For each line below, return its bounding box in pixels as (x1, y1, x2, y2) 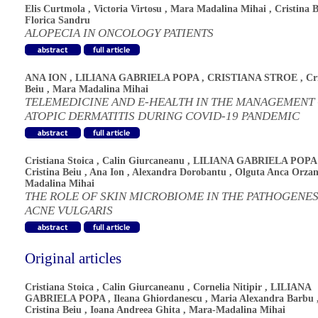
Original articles (25, 250, 121, 267)
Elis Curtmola (25, 4, 85, 14)
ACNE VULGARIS (25, 204, 113, 217)
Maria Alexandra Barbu (211, 293, 314, 304)
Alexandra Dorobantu (132, 167, 226, 177)
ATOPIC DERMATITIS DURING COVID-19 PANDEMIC (25, 109, 300, 123)
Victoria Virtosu (94, 4, 162, 14)
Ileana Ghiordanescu (114, 293, 202, 304)
